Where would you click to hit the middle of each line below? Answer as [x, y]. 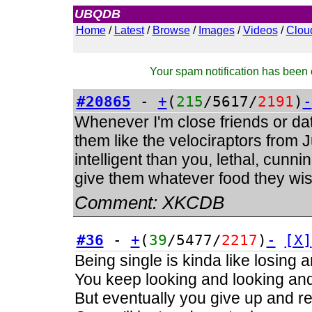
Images [216, 30]
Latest [129, 30]
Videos [260, 30]
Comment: [118, 203]
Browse [171, 30]
